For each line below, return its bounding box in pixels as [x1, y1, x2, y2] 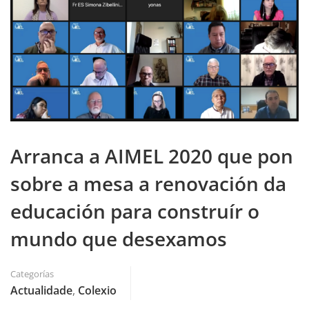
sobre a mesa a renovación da [10, 170, 286, 197]
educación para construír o [10, 197, 259, 224]
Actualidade [10, 282, 72, 298]
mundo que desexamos [10, 225, 227, 252]
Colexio [78, 282, 117, 298]
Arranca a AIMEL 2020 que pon [10, 142, 293, 169]
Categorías [10, 267, 54, 280]
